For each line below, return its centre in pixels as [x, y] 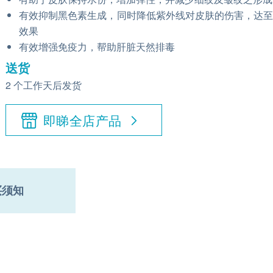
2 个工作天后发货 [44, 85]
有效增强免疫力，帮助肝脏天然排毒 [97, 47]
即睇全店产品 [83, 120]
